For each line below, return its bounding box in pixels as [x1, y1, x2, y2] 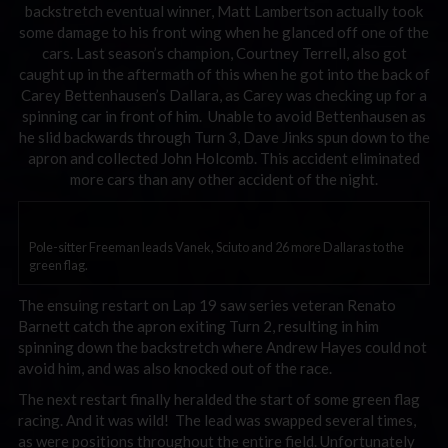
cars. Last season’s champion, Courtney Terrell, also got [41, 44, 407, 62]
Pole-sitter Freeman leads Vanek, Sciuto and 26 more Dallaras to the [29, 238, 404, 255]
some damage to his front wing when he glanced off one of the [19, 23, 429, 41]
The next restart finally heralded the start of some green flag [18, 390, 420, 408]
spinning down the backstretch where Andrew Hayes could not [18, 337, 427, 356]
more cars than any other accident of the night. [70, 170, 378, 188]
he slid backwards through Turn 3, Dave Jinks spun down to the [18, 128, 430, 146]
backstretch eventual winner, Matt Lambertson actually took [25, 2, 423, 20]
